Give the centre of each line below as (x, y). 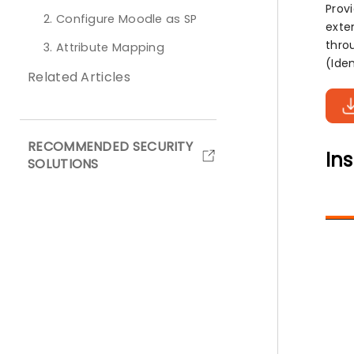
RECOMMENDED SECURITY (111, 147)
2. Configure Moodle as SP (121, 19)
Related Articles (79, 77)
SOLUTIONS (63, 164)
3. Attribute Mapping (104, 47)
